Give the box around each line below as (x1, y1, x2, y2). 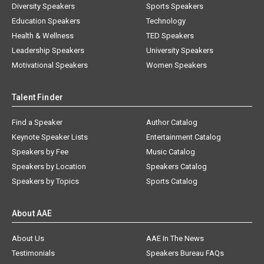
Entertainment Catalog (146, 133, 222, 142)
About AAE (12, 209, 52, 219)
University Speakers (146, 46, 214, 55)
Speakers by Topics (12, 177, 79, 186)
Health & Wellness (12, 31, 74, 41)
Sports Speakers (146, 2, 204, 11)
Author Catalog (146, 118, 198, 127)
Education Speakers (12, 16, 80, 26)
